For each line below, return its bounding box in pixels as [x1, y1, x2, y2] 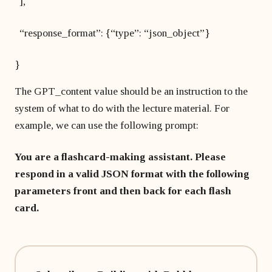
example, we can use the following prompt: [15, 119, 199, 131]
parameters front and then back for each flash [15, 185, 231, 197]
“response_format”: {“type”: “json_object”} [15, 27, 210, 39]
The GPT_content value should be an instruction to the [15, 85, 248, 97]
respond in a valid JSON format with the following [15, 168, 250, 180]
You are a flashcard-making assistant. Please [15, 151, 226, 163]
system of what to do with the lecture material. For [15, 102, 229, 114]
